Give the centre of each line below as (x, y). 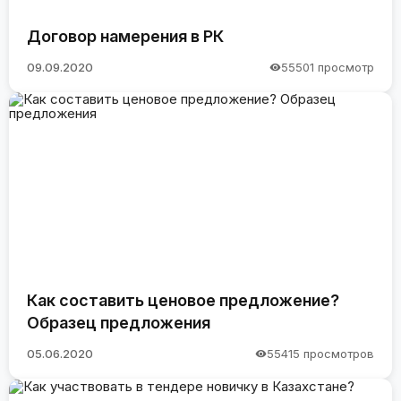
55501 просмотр (328, 68)
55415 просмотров (320, 354)
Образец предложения (119, 322)
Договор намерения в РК (125, 36)
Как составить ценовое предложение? (183, 300)
